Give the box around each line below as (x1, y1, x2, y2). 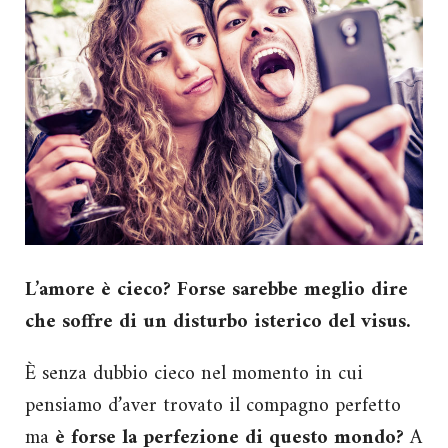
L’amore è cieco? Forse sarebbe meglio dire (25, 272, 408, 308)
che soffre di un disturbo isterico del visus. (25, 304, 411, 340)
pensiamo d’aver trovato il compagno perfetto (25, 388, 401, 424)
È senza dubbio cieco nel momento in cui (25, 356, 363, 392)
